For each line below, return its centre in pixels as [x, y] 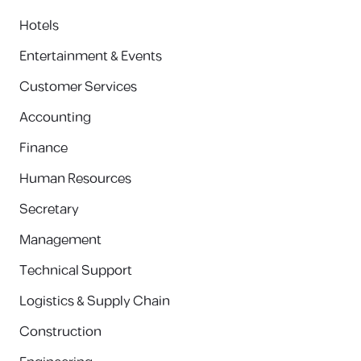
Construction [60, 332]
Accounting [55, 118]
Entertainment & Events [91, 56]
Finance [44, 148]
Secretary [49, 210]
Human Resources [75, 179]
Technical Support [76, 271]
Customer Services [78, 87]
